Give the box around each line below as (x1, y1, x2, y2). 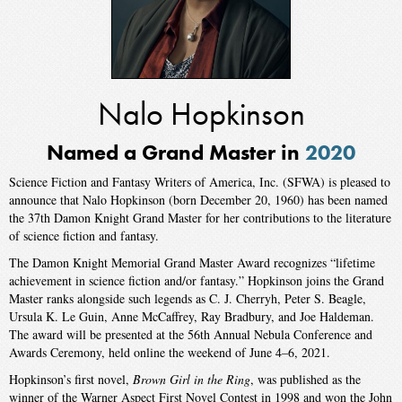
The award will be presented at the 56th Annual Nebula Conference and (9, 326, 372, 343)
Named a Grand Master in (47, 138, 305, 166)
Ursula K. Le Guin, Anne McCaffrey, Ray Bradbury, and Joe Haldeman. (9, 308, 374, 325)
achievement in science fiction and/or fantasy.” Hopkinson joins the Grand (9, 272, 384, 289)
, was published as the (250, 371, 361, 388)
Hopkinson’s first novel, (9, 371, 133, 388)
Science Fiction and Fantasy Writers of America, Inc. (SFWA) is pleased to (9, 173, 390, 190)
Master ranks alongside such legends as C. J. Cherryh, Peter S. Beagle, (9, 290, 366, 307)
